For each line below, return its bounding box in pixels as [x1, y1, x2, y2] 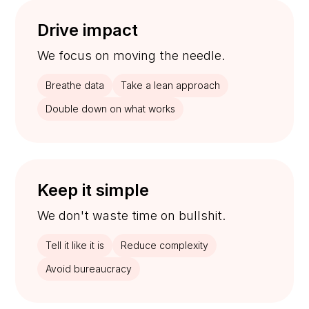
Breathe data [46, 79, 105, 91]
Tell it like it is [46, 239, 105, 251]
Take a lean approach [121, 79, 221, 91]
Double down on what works [46, 102, 176, 114]
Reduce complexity [121, 239, 209, 251]
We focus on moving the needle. [37, 48, 226, 63]
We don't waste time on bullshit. [37, 208, 226, 223]
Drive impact [37, 19, 139, 40]
